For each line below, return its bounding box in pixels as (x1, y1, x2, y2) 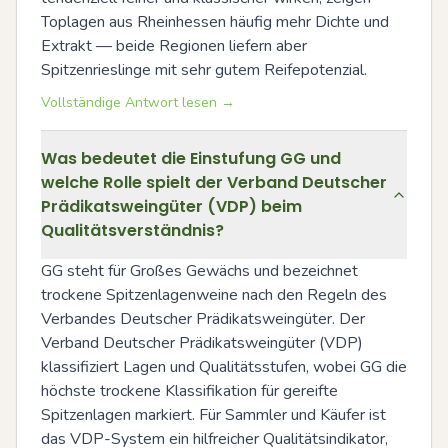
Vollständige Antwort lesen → (41, 93, 235, 112)
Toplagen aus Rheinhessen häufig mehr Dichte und (41, 11, 389, 33)
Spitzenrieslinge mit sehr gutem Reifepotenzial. (41, 59, 367, 81)
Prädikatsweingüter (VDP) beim (41, 195, 302, 218)
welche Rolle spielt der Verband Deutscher (41, 171, 387, 194)
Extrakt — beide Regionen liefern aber (41, 35, 307, 57)
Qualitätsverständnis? (41, 219, 224, 242)
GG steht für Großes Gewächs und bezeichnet (41, 260, 358, 282)
